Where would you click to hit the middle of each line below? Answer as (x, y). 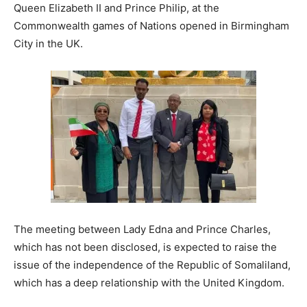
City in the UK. (48, 44)
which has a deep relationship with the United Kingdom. (149, 283)
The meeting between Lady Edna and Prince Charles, (142, 230)
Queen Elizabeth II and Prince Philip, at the (116, 8)
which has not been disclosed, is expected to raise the (145, 247)
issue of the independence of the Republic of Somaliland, (152, 265)
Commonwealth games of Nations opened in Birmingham (151, 26)
